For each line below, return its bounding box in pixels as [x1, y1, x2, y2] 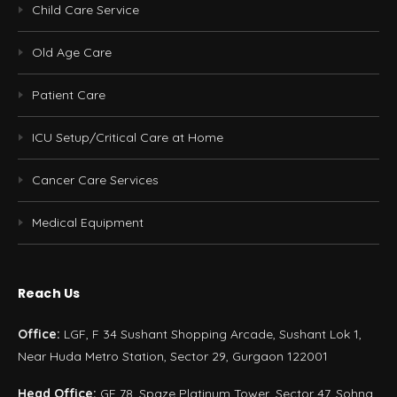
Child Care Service [32, 2, 139, 19]
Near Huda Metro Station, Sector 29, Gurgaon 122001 [18, 348, 328, 365]
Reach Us [18, 284, 81, 303]
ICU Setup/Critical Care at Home [32, 129, 223, 146]
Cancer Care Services [32, 172, 159, 189]
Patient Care [32, 87, 105, 104]
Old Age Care [32, 44, 112, 61]
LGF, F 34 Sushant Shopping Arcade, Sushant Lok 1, [60, 326, 362, 343]
